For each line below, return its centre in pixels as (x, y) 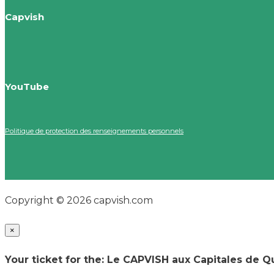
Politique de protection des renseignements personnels (94, 131)
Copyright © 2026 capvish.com (79, 200)
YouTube (27, 86)
